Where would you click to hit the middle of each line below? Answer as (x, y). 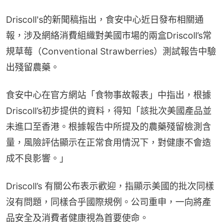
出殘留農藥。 (33, 67)
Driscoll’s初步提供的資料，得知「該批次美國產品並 (109, 111)
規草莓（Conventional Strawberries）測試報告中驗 (111, 52)
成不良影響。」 (37, 159)
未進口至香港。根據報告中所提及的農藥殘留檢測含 (109, 127)
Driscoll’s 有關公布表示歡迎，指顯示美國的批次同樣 (110, 186)
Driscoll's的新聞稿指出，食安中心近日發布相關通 (105, 20)
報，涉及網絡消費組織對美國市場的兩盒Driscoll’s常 (109, 36)
